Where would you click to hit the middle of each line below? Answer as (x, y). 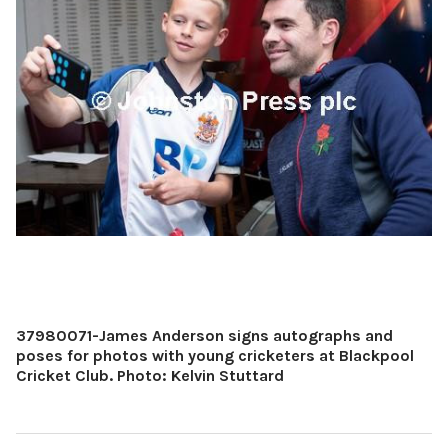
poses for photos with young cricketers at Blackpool (215, 355)
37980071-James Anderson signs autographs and (204, 335)
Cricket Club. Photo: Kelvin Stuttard (150, 375)
